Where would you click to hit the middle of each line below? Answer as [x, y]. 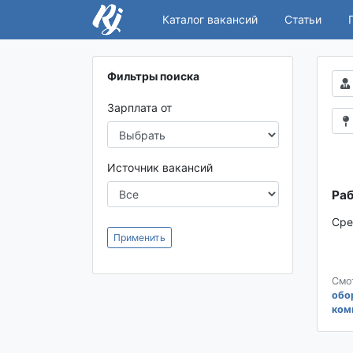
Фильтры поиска [153, 76]
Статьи [303, 20]
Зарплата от [139, 108]
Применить [139, 237]
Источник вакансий [160, 167]
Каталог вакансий [210, 20]
